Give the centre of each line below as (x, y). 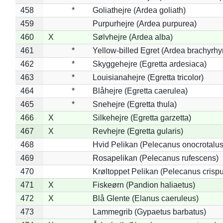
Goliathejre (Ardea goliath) (139, 10)
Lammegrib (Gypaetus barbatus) (149, 212)
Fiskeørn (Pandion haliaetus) (144, 185)
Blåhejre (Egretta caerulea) (140, 91)
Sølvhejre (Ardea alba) (132, 37)
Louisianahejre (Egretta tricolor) (148, 77)
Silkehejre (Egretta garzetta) (142, 117)
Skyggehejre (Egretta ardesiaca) (149, 64)
